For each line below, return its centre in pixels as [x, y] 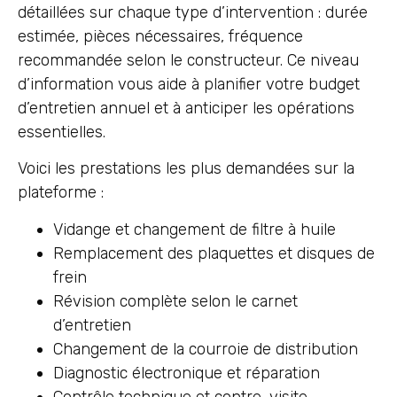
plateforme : [61, 193]
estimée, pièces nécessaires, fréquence [160, 36]
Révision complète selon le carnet [175, 301]
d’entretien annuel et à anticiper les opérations [186, 108]
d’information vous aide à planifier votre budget [189, 84]
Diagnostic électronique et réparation [187, 373]
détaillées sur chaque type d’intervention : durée [193, 12]
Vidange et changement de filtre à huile [195, 229]
